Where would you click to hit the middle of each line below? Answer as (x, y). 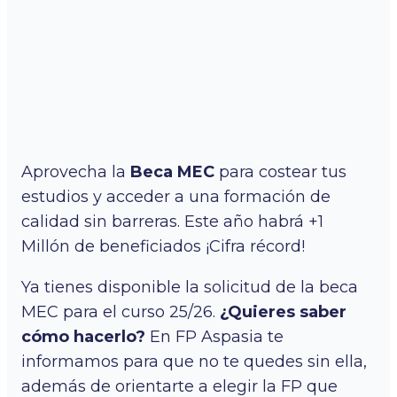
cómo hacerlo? (83, 337)
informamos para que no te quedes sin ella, (194, 362)
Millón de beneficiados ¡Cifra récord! (163, 247)
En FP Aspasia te (214, 337)
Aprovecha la (74, 172)
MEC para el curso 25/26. (118, 312)
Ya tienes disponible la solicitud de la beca (190, 288)
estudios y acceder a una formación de (176, 197)
